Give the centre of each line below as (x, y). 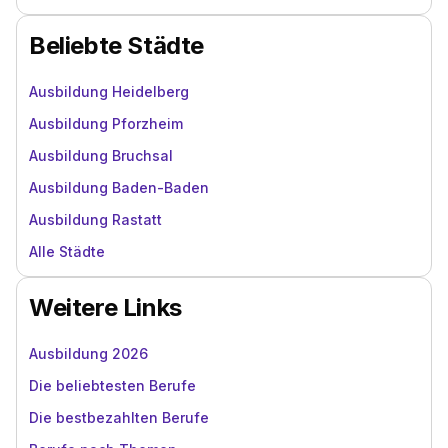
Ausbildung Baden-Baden (119, 187)
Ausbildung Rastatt (95, 219)
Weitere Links (105, 307)
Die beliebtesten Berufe (112, 385)
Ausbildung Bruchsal (101, 155)
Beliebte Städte (116, 45)
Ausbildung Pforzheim (106, 123)
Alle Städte (67, 251)
